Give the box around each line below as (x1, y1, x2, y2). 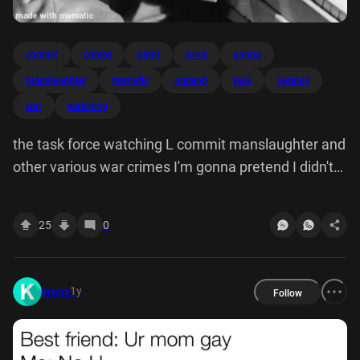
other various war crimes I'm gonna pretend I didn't (13, 158, 333, 176)
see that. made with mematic (13, 181, 200, 198)
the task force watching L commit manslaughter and (13, 136, 346, 153)
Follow (273, 288, 302, 300)
